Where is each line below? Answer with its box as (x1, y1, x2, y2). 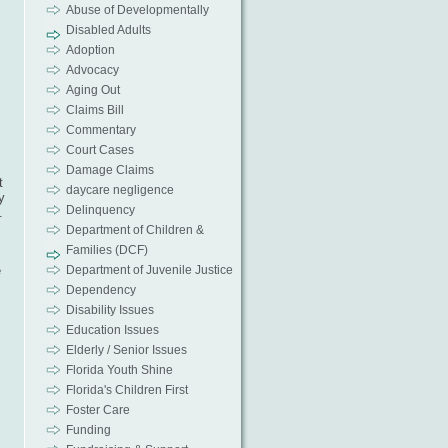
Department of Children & (65, 223, 204, 237)
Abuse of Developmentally (65, 3, 209, 17)
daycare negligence (65, 183, 174, 197)
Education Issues (65, 323, 159, 337)
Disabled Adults (65, 23, 151, 37)
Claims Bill (65, 103, 124, 117)
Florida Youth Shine (65, 363, 173, 377)
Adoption (65, 43, 115, 57)
